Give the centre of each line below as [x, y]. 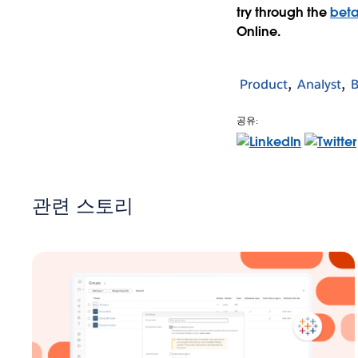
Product [263, 85]
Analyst [319, 85]
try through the [283, 12]
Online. [258, 31]
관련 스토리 [83, 205]
